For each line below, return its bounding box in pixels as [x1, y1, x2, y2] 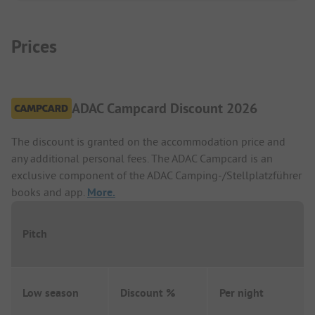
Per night [219, 285, 264, 300]
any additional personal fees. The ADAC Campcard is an [11, 150, 273, 165]
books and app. [11, 184, 87, 199]
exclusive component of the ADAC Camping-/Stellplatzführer [11, 167, 302, 182]
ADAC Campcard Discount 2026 [72, 98, 257, 117]
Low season [22, 285, 79, 300]
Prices [11, 34, 57, 59]
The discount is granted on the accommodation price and [11, 134, 285, 148]
